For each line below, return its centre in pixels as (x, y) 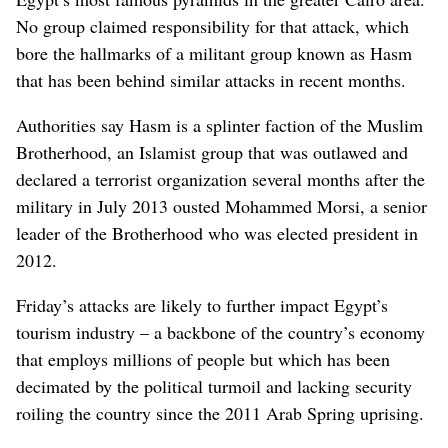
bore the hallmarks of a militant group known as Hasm (214, 52)
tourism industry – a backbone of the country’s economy (220, 331)
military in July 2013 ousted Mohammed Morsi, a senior (221, 205)
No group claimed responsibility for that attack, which (212, 25)
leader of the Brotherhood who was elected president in (217, 232)
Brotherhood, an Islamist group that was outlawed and (212, 151)
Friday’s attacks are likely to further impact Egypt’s (202, 304)
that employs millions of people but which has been (203, 358)
